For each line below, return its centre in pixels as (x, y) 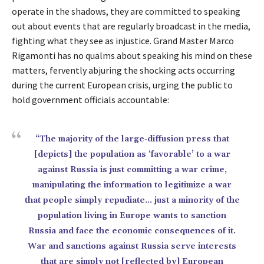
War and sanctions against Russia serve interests (132, 246)
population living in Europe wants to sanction (132, 216)
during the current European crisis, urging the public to (122, 85)
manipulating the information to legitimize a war (132, 185)
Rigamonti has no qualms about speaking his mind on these (132, 55)
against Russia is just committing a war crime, (132, 170)
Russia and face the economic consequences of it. (132, 231)
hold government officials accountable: (90, 100)
